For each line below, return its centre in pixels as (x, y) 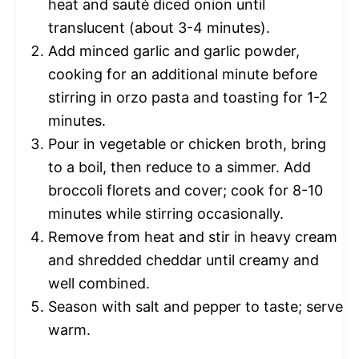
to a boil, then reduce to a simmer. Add (179, 167)
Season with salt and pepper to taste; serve (196, 307)
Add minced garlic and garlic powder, (174, 51)
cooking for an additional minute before (183, 75)
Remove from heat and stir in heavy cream (193, 237)
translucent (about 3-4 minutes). (159, 28)
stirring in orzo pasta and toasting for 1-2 (188, 98)
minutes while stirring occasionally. (166, 214)
